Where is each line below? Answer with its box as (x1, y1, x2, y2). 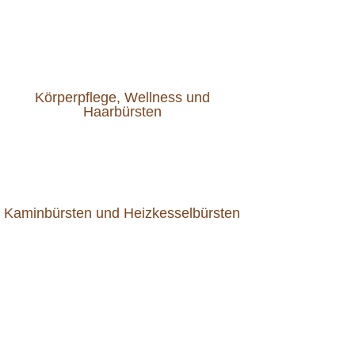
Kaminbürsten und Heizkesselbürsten (4, 204, 241, 221)
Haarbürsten (82, 104, 162, 120)
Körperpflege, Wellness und (34, 90, 210, 106)
